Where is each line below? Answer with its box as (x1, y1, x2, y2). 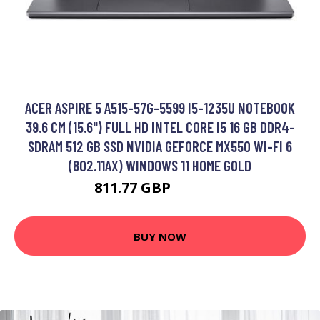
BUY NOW (134, 229, 186, 244)
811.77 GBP (94, 178, 174, 197)
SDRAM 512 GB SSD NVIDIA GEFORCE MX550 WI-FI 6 (28, 137, 292, 155)
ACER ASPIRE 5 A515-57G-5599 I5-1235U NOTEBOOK (25, 99, 295, 116)
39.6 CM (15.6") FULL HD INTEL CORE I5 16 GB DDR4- (25, 118, 295, 136)
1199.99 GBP (174, 184, 226, 196)
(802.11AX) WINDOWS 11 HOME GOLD (69, 156, 251, 174)
